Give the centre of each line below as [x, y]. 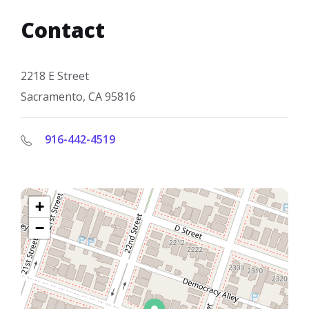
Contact [63, 30]
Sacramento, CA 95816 [78, 96]
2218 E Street [55, 76]
